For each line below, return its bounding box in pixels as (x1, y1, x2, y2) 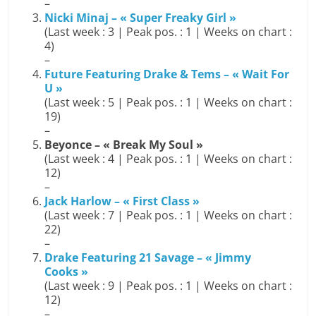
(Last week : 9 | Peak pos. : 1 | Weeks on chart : (44, 278, 293, 294)
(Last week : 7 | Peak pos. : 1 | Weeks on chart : (44, 207, 293, 224)
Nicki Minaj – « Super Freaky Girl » (44, 10, 237, 26)
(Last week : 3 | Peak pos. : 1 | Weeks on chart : (44, 24, 293, 40)
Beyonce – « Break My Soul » (44, 137, 204, 153)
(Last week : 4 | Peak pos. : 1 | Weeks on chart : (44, 151, 293, 167)
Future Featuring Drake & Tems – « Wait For (44, 66, 290, 83)
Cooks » (44, 264, 89, 280)
